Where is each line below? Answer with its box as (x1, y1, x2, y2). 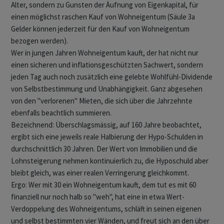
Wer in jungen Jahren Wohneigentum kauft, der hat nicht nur (11, 48, 198, 58)
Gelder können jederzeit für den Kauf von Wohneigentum (11, 24, 189, 34)
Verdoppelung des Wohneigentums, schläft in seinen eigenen (11, 204, 201, 214)
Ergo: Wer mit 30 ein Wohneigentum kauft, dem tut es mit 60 (11, 180, 196, 190)
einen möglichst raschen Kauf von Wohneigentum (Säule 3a (11, 12, 195, 22)
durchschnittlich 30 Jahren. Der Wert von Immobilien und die (11, 144, 197, 154)
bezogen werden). (11, 36, 68, 46)
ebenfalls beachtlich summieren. (11, 108, 111, 118)
